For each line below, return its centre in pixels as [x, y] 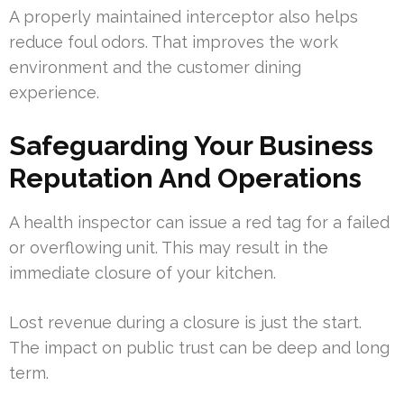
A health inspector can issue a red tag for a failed [199, 223]
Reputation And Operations [185, 179]
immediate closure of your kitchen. [142, 273]
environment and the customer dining [155, 68]
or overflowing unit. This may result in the [169, 248]
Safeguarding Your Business [191, 146]
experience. [54, 93]
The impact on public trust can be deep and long [199, 348]
